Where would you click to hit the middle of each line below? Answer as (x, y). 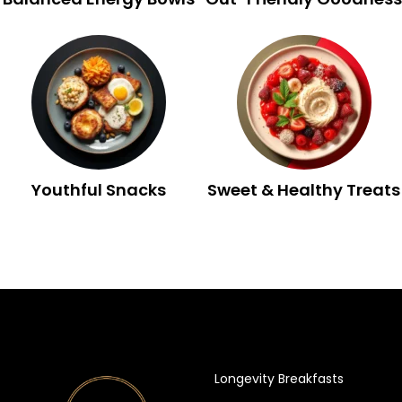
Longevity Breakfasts (280, 378)
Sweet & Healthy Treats (304, 189)
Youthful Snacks (98, 189)
